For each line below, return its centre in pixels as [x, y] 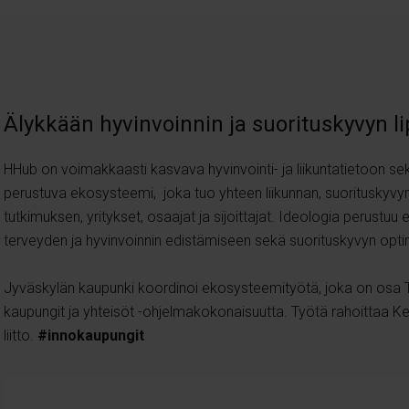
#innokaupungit [89, 335]
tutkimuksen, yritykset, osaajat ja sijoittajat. [139, 216]
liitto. [19, 335]
